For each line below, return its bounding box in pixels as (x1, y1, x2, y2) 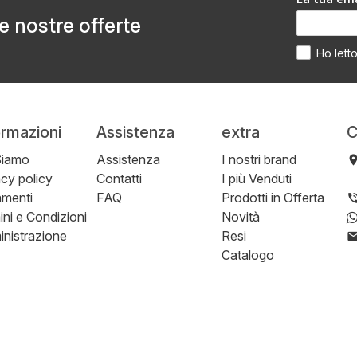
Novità (221, 209, 260, 225)
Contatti (96, 171, 142, 186)
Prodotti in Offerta (221, 190, 324, 206)
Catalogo (221, 247, 274, 263)
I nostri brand (221, 151, 296, 167)
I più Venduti (221, 171, 292, 186)
